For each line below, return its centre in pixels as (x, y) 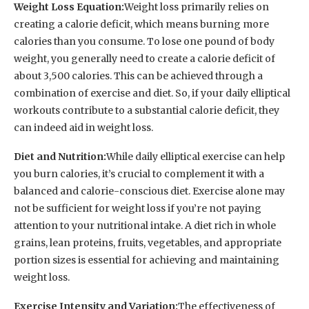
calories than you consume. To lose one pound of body (144, 41)
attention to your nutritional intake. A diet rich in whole (145, 225)
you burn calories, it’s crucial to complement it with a (139, 173)
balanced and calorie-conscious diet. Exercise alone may (149, 191)
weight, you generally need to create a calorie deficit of (144, 58)
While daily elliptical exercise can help (196, 156)
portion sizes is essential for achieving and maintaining (147, 260)
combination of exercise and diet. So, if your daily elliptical (152, 93)
